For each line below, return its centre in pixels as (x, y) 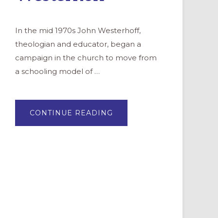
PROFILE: (131, 119)
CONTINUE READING (71, 113)
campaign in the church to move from (86, 58)
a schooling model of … (57, 72)
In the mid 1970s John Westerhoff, (78, 31)
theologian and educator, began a (78, 44)
